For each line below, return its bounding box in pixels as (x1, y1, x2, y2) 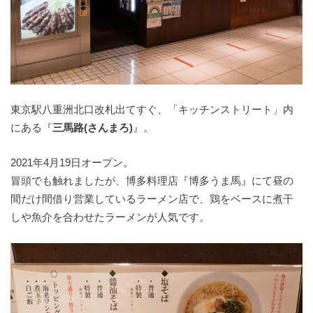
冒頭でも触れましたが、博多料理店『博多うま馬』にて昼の (10, 174, 293, 187)
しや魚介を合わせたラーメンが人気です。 (10, 210, 210, 223)
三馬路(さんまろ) (52, 121, 133, 133)
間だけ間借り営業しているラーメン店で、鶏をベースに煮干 (10, 192, 293, 205)
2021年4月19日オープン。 (10, 156, 133, 168)
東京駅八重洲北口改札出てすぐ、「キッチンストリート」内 (10, 103, 293, 115)
